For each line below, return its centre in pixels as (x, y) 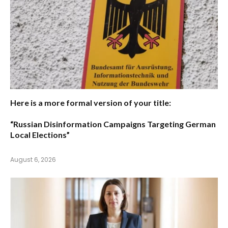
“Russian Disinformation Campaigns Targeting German (113, 124)
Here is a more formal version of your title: (91, 103)
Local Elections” (40, 135)
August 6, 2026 (33, 160)
